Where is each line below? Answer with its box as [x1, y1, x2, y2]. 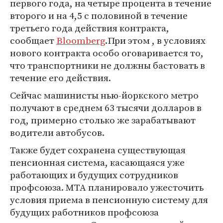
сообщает [10, 34, 56, 47]
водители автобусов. [10, 126, 105, 139]
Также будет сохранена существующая [10, 143, 186, 156]
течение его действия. [10, 71, 111, 84]
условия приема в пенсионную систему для [10, 193, 208, 206]
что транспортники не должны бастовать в [10, 59, 205, 72]
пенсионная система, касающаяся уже [10, 156, 185, 169]
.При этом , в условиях [105, 34, 206, 47]
